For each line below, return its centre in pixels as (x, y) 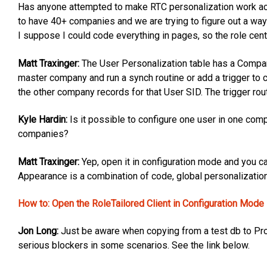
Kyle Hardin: (43, 120)
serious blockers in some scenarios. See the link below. (134, 246)
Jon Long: (38, 231)
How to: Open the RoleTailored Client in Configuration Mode (141, 204)
